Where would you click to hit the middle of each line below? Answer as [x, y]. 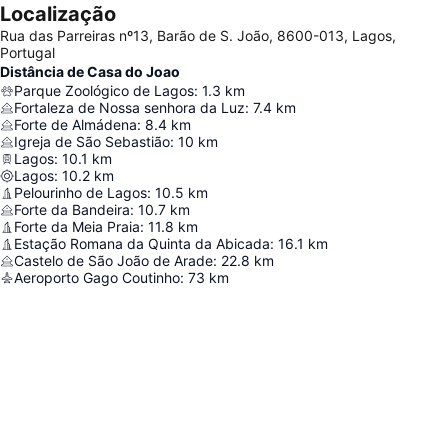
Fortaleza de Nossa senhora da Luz [129, 108]
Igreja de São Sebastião [92, 142]
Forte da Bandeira [72, 210]
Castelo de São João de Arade [113, 261]
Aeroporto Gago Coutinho [97, 278]
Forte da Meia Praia [77, 227]
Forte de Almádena [75, 125]
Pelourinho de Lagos [80, 193]
